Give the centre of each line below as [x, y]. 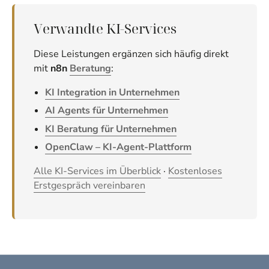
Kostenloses [195, 171]
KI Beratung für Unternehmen [111, 129]
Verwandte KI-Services [105, 29]
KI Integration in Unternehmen [113, 92]
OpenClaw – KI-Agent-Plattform [119, 147]
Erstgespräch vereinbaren [89, 186]
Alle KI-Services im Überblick [97, 171]
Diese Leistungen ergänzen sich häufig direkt [131, 54]
